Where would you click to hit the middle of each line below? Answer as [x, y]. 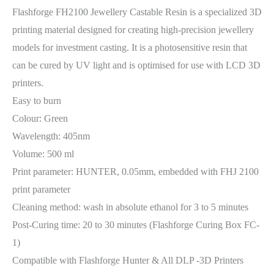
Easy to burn [37, 100]
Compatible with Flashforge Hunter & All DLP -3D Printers [128, 260]
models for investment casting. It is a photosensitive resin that [130, 47]
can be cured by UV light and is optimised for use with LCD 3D [136, 65]
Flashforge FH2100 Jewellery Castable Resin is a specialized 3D [137, 12]
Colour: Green [40, 118]
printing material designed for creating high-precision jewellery [133, 29]
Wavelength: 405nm [51, 136]
